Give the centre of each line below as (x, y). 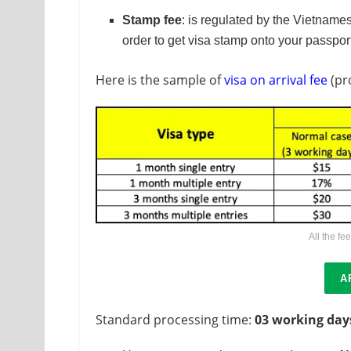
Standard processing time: (175, 319)
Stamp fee (152, 20)
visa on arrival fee (276, 80)
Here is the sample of (160, 80)
